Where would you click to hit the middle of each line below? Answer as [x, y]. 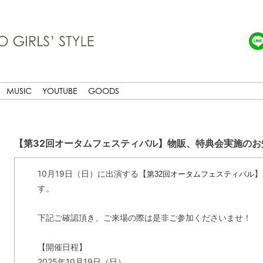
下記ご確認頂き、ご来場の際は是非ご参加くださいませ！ [144, 218]
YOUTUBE [60, 91]
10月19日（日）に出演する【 [92, 173]
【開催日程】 [62, 247]
